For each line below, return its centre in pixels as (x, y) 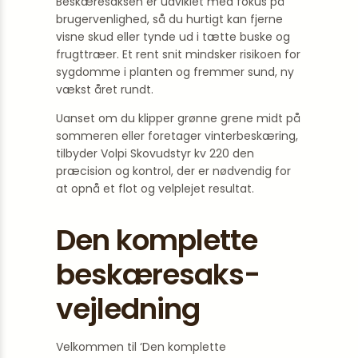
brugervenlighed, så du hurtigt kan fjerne (169, 19)
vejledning (128, 309)
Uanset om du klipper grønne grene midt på (178, 118)
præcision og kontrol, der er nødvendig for (173, 171)
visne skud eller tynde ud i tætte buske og (173, 37)
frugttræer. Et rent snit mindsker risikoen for (178, 54)
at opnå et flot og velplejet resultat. (155, 189)
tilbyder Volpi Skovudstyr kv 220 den (155, 153)
